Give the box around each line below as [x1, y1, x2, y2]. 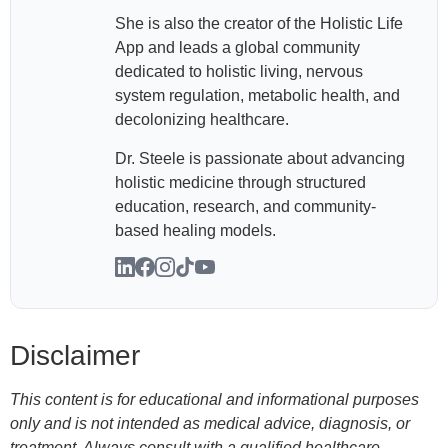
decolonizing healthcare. [115, 111, 289, 129]
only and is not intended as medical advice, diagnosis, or [10, 415, 410, 433]
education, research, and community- [115, 197, 376, 215]
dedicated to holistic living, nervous [115, 63, 363, 81]
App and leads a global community [115, 39, 360, 57]
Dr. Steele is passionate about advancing [115, 149, 405, 167]
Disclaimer [10, 340, 140, 372]
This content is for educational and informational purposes [10, 391, 419, 409]
